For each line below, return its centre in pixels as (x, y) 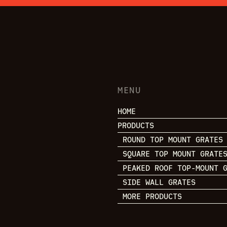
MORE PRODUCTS (152, 196)
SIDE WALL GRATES (159, 182)
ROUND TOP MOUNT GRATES (173, 139)
